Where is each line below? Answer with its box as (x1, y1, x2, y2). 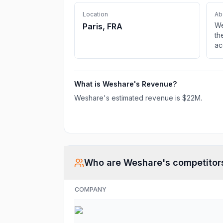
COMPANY (75, 186, 107, 193)
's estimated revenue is (104, 94, 182, 102)
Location (83, 10, 108, 18)
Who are (84, 157, 123, 168)
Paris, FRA (83, 21, 122, 31)
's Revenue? (134, 80, 177, 88)
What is (74, 80, 103, 88)
